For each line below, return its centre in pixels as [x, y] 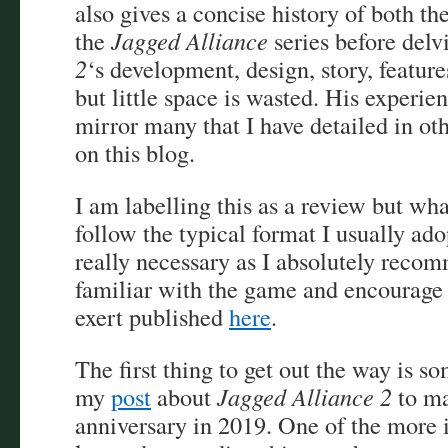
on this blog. [135, 152]
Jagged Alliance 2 [304, 396]
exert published [152, 316]
